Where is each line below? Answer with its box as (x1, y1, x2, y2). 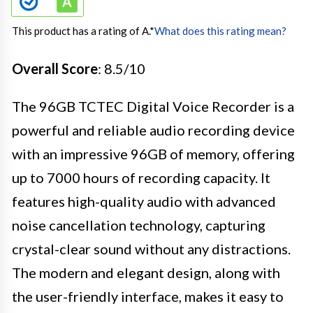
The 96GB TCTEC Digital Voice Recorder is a (12, 98, 294, 115)
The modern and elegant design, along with (12, 264, 280, 281)
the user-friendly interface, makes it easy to (12, 288, 284, 305)
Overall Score (12, 60, 98, 77)
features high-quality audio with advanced (12, 193, 276, 210)
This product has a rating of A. (12, 24, 150, 37)
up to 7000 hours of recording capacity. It (12, 169, 270, 186)
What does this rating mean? (154, 24, 286, 37)
